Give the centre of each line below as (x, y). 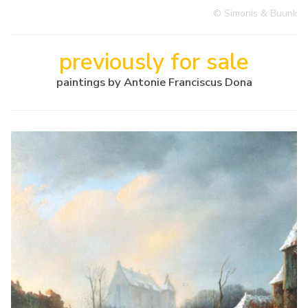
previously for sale (154, 62)
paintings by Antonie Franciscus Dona (154, 82)
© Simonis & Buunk (255, 14)
